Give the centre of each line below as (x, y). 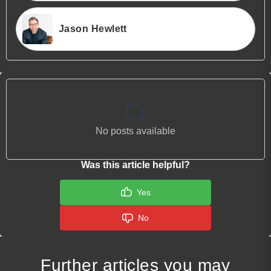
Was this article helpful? (135, 165)
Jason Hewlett (93, 29)
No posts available (135, 131)
